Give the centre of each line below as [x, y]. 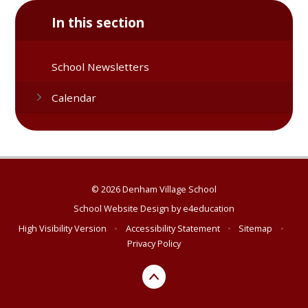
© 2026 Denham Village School [154, 189]
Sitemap [256, 228]
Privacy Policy [154, 243]
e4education [209, 209]
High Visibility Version [63, 228]
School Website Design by [128, 209]
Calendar [74, 98]
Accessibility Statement [173, 228]
